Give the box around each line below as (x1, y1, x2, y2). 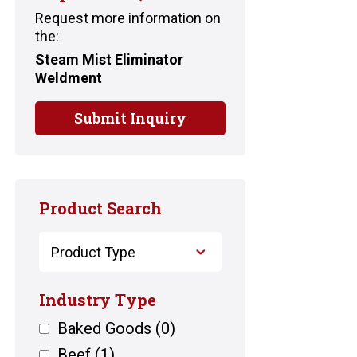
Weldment (35, 69, 103, 86)
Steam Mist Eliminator (35, 51, 184, 68)
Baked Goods (57, 319, 152, 338)
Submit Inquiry (74, 108, 187, 127)
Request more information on (35, 10, 222, 26)
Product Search (39, 198, 163, 218)
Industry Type (39, 289, 157, 310)
